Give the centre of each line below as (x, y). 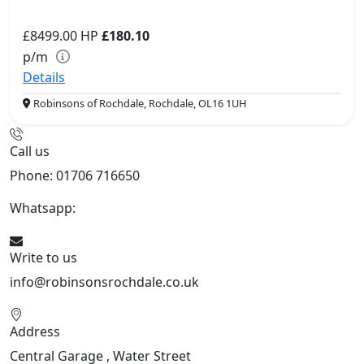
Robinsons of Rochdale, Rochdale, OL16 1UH (139, 104)
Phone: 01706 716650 (75, 176)
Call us (30, 152)
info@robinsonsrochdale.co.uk (104, 282)
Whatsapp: (44, 208)
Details (44, 78)
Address (35, 332)
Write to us (43, 258)
